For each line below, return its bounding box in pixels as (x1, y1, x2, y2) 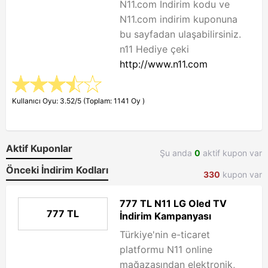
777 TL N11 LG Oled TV (120, 197, 227, 209)
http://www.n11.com (120, 58, 208, 70)
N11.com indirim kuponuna (120, 13, 237, 25)
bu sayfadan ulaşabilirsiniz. (120, 28, 241, 40)
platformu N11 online (120, 243, 212, 255)
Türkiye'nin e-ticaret (120, 229, 210, 240)
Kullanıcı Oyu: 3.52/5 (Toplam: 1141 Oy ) (12, 96, 145, 105)
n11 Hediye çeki (120, 43, 189, 55)
